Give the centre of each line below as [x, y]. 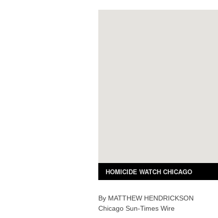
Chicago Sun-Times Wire [136, 209]
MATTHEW [125, 198]
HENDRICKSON [169, 198]
